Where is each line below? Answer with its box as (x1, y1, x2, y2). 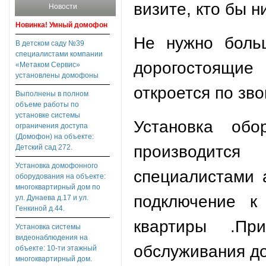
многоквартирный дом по (15, 183, 100, 192)
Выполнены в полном (15, 90, 88, 99)
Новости (48, 2, 77, 11)
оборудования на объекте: (15, 172, 106, 181)
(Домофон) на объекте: (15, 132, 94, 141)
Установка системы (15, 223, 81, 232)
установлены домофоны (15, 71, 99, 80)
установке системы (15, 111, 80, 120)
